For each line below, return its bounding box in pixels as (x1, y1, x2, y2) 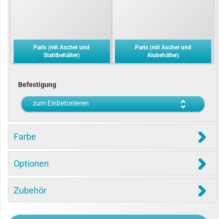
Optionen (14, 158, 49, 169)
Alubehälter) (147, 52, 179, 59)
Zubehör (14, 185, 46, 196)
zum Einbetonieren (33, 99, 89, 107)
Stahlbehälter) (43, 52, 80, 59)
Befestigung (18, 81, 56, 88)
